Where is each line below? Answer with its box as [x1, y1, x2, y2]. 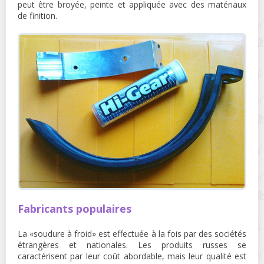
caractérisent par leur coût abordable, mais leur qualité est [18, 250, 246, 262]
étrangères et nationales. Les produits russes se [18, 239, 246, 250]
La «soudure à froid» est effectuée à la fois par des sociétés [18, 227, 246, 239]
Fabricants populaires [18, 201, 131, 216]
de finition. [18, 10, 57, 22]
